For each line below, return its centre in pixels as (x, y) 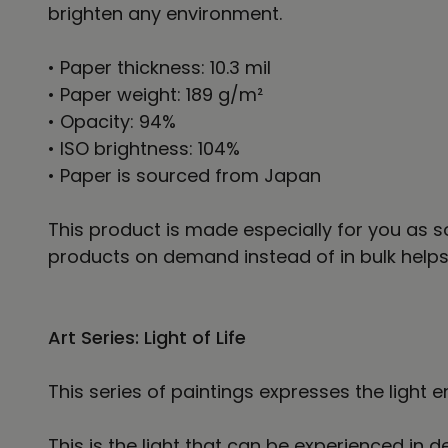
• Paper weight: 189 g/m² (155, 94)
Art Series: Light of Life (147, 337)
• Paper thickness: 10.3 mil (159, 67)
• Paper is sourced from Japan (184, 175)
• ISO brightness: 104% (144, 148)
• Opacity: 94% (112, 121)
